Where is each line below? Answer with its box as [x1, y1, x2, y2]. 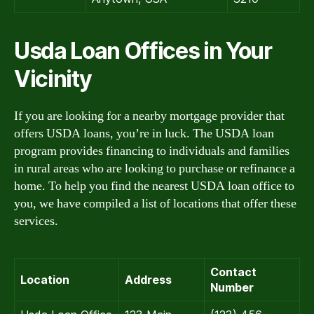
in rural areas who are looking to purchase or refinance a [14, 161, 295, 177]
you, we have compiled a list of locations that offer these [14, 196, 296, 212]
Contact [210, 265, 257, 279]
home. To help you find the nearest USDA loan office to [14, 178, 294, 194]
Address [125, 273, 172, 287]
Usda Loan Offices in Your [14, 37, 272, 64]
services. [14, 213, 58, 229]
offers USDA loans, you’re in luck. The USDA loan [14, 125, 274, 142]
